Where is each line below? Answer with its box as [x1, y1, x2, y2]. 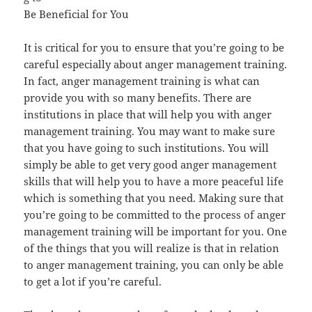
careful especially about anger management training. [24, 57, 288, 72]
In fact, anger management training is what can [24, 74, 260, 88]
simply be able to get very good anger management [24, 157, 277, 172]
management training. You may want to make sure [24, 124, 276, 139]
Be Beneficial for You [24, 7, 130, 22]
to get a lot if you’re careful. [24, 274, 162, 289]
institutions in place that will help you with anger [24, 107, 272, 122]
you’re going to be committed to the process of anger [24, 208, 286, 222]
